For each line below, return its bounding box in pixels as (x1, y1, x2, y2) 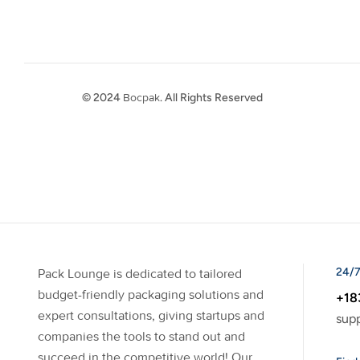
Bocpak (123, 91, 160, 105)
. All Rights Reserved (160, 91, 263, 105)
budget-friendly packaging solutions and (38, 287, 264, 303)
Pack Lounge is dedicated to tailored (38, 266, 242, 282)
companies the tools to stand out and (38, 329, 245, 345)
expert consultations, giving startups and (38, 308, 264, 324)
